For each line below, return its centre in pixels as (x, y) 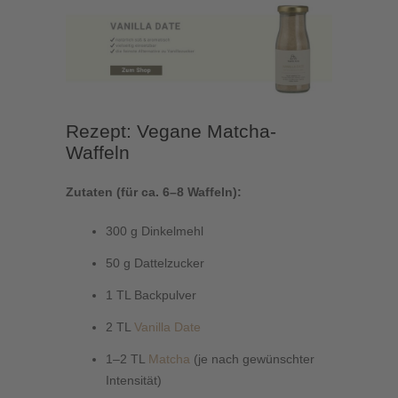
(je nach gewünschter (252, 358)
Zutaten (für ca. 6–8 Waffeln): (154, 191)
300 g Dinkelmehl (155, 231)
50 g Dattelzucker (155, 263)
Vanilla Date (167, 326)
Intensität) (134, 380)
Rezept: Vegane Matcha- (171, 131)
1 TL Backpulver (151, 295)
